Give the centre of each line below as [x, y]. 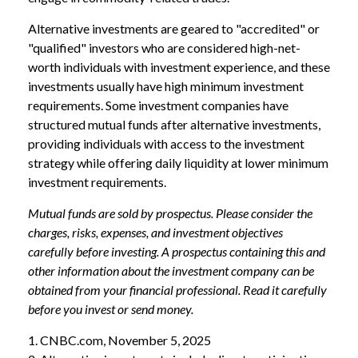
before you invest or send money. [111, 308]
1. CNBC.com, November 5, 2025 [119, 340]
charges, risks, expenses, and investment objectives [155, 232]
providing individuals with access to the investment [166, 143]
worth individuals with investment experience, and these [179, 66]
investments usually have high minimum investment [166, 86]
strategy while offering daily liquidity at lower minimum [178, 162]
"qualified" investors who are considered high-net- [164, 47]
